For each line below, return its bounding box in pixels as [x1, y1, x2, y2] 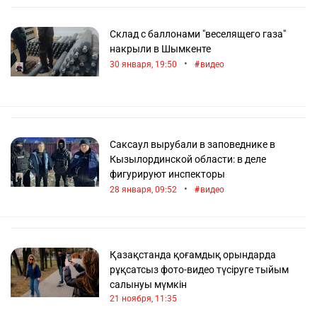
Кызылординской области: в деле [110, 154, 266, 165]
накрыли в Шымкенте [110, 43, 211, 54]
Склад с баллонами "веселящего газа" [110, 28, 286, 40]
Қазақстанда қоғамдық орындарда [110, 249, 276, 260]
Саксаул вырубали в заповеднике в [110, 139, 275, 150]
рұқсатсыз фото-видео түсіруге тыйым [110, 264, 289, 275]
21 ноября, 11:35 [110, 294, 177, 304]
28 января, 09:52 [110, 184, 177, 195]
